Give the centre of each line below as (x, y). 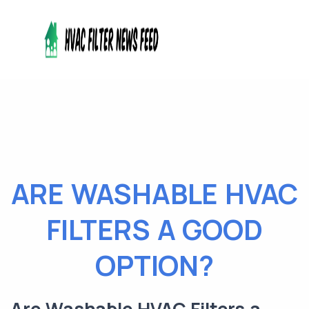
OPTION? (154, 265)
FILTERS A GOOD (154, 229)
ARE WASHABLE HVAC (154, 193)
